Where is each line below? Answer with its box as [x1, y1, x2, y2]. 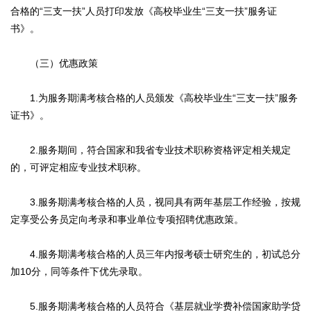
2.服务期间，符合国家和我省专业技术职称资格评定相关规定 [10, 144, 291, 156]
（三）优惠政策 [10, 58, 98, 69]
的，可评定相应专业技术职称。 [10, 162, 146, 174]
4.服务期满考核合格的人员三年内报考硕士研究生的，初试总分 [10, 249, 301, 260]
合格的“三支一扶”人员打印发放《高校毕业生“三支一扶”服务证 [10, 6, 277, 17]
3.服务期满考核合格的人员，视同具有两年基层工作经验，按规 [10, 196, 301, 208]
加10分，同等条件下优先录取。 [10, 266, 148, 278]
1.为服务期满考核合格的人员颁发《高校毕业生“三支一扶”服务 [10, 92, 298, 104]
